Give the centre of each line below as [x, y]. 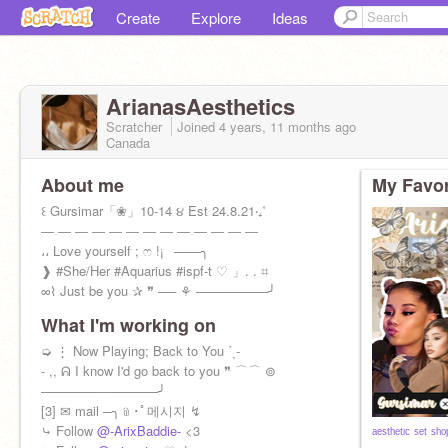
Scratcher [136, 126]
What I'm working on [128, 325]
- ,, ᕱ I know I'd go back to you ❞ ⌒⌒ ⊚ [158, 370]
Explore [216, 17]
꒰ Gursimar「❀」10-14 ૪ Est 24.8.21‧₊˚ [153, 210]
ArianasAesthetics [200, 106]
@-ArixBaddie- [139, 430]
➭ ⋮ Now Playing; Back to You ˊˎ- [140, 350]
